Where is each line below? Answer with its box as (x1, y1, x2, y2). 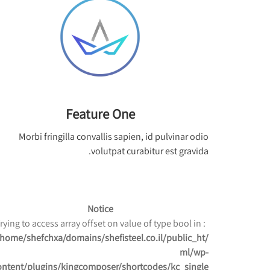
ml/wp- (180, 245, 209, 259)
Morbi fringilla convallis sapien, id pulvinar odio (19, 130, 209, 143)
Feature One (65, 104, 135, 123)
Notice (87, 202, 113, 215)
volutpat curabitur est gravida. (91, 144, 209, 157)
